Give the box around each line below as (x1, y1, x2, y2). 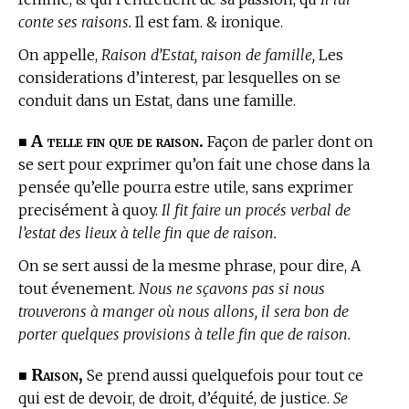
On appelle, (18, 45, 101, 64)
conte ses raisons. (18, 13, 131, 32)
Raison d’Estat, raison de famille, (101, 45, 315, 64)
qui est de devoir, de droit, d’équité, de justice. (18, 388, 333, 407)
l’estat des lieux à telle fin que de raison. (18, 223, 277, 242)
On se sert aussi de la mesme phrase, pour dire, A (18, 256, 361, 275)
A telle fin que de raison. (31, 131, 204, 152)
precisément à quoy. (18, 200, 162, 219)
